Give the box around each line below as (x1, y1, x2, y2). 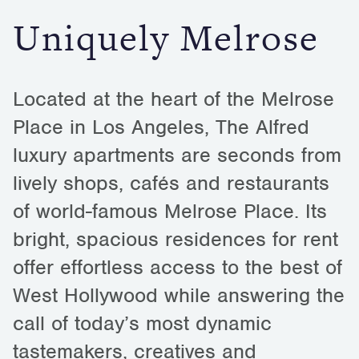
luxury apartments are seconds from (13, 142, 341, 167)
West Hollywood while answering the (13, 282, 345, 308)
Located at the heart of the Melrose (13, 86, 334, 111)
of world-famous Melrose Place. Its (13, 198, 327, 224)
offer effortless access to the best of (13, 254, 342, 280)
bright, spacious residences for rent (13, 226, 338, 252)
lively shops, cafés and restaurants (13, 170, 329, 196)
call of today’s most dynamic (13, 310, 272, 336)
